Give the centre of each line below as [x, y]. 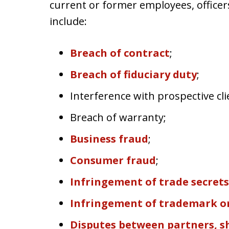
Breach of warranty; [118, 117]
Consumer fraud [113, 160]
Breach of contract [120, 53]
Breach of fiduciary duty [133, 74]
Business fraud [109, 139]
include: [68, 21]
